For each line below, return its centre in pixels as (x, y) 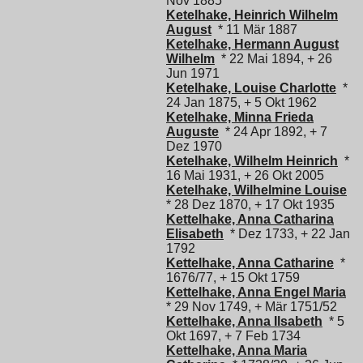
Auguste (192, 131)
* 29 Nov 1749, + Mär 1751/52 (252, 306)
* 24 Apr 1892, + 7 (273, 131)
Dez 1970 (194, 146)
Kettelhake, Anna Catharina (250, 219)
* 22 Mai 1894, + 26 (273, 58)
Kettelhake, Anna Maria (237, 350)
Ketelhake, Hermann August (252, 44)
